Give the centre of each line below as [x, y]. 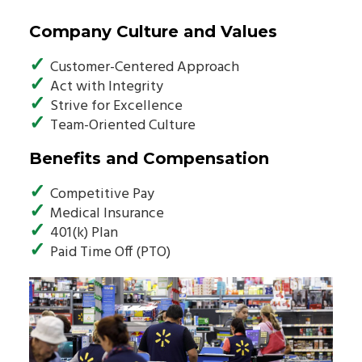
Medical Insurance [107, 213]
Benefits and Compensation [149, 158]
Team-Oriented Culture [123, 125]
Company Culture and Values [153, 31]
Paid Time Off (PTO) [110, 252]
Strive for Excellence [116, 106]
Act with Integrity [107, 86]
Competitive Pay [102, 194]
